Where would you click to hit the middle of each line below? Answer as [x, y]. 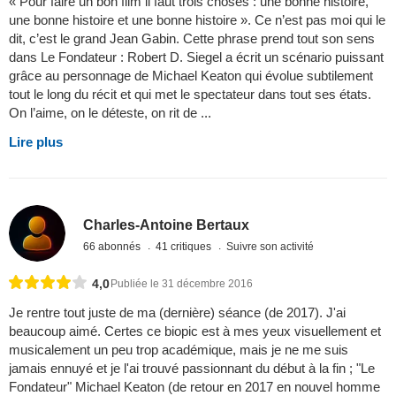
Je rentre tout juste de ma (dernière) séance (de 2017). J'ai [177, 312]
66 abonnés [114, 247]
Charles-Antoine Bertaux [167, 225]
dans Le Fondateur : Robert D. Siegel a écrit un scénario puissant [196, 57]
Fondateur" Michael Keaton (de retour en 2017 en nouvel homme [194, 386]
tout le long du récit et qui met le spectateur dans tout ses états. [190, 94]
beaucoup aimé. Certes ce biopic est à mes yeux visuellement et [195, 331]
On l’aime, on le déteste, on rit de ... [110, 112]
